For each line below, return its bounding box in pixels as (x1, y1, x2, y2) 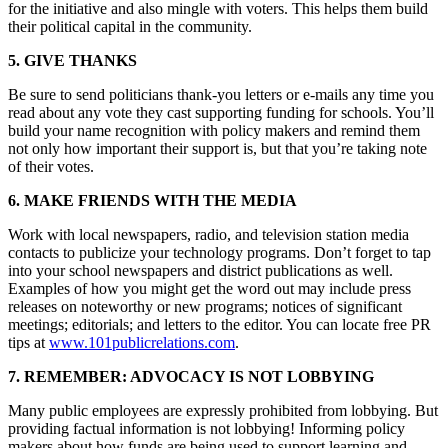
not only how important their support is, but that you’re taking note (8, 139, 427, 157)
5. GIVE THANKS (8, 51, 137, 69)
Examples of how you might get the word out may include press (8, 279, 411, 297)
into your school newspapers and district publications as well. (8, 261, 393, 279)
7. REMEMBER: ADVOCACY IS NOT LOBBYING (8, 367, 374, 385)
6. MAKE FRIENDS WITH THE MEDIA (8, 191, 297, 209)
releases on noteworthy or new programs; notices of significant (8, 297, 402, 315)
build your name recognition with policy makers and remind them (8, 121, 420, 139)
